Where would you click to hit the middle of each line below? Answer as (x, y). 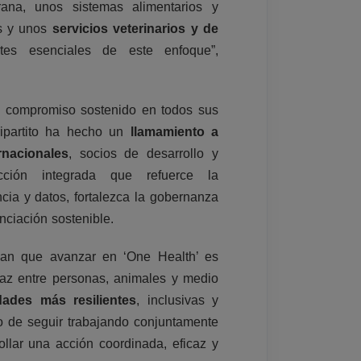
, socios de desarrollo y (143, 153)
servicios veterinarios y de (135, 28)
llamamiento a (174, 131)
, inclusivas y (177, 300)
